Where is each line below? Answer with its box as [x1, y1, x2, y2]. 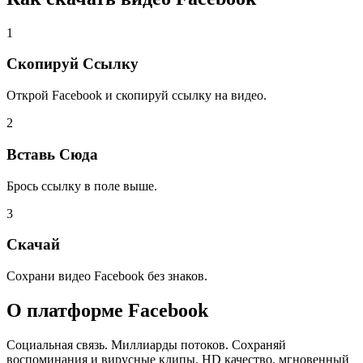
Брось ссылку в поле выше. [6, 178, 157, 193]
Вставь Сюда [6, 145, 98, 163]
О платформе [6, 299, 123, 321]
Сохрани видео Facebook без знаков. [6, 269, 207, 283]
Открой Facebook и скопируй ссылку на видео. [6, 88, 267, 103]
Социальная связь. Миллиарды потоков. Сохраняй [6, 337, 286, 352]
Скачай [6, 236, 60, 254]
